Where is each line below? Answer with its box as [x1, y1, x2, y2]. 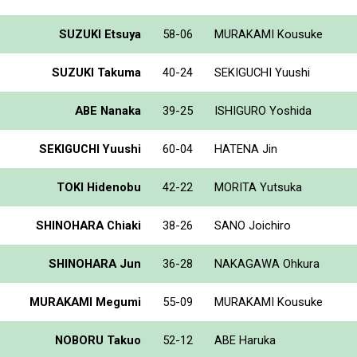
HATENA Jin [214, 141, 277, 156]
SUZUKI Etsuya [59, 26, 141, 41]
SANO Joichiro [214, 218, 291, 233]
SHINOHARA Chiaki [36, 218, 141, 233]
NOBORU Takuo [55, 332, 141, 347]
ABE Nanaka [75, 103, 141, 118]
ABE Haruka [214, 332, 276, 347]
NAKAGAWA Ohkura [214, 256, 320, 271]
